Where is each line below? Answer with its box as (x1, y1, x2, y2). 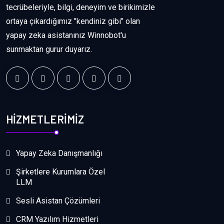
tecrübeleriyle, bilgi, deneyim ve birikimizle (6, 2, 155, 12)
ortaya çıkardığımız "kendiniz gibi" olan (6, 16, 140, 26)
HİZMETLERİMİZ (6, 112, 84, 125)
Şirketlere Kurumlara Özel (16, 166, 105, 176)
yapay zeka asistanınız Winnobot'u (6, 30, 126, 40)
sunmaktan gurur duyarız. (6, 44, 92, 54)
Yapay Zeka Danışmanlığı (16, 148, 102, 158)
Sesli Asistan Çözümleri (16, 195, 100, 205)
